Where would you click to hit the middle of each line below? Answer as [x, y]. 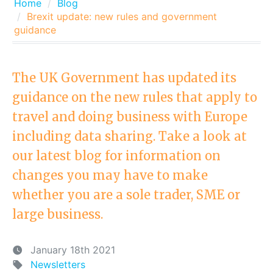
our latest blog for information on [116, 156]
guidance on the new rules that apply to [135, 97]
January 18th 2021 [73, 250]
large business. [58, 214]
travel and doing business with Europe [130, 117]
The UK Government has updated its [124, 78]
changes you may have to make [110, 175]
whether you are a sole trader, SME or [126, 195]
